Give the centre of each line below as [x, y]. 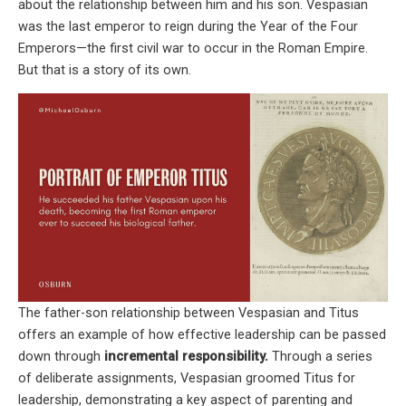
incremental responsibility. [186, 356]
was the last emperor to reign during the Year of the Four [188, 26]
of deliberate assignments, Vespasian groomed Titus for [187, 377]
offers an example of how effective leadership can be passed [202, 334]
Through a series [320, 356]
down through [61, 356]
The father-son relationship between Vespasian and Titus [188, 312]
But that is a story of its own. [105, 69]
